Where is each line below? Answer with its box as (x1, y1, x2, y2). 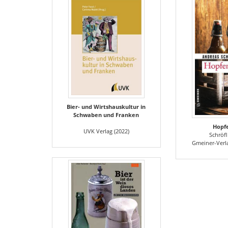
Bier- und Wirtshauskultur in (67, 103, 146, 111)
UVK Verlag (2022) (83, 127, 129, 135)
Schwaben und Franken (73, 111, 139, 119)
